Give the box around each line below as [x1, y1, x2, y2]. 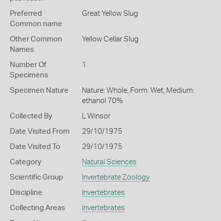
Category [10, 158, 41, 166]
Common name [10, 20, 62, 28]
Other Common [10, 36, 62, 43]
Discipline [10, 189, 42, 196]
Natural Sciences [81, 158, 137, 166]
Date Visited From [10, 128, 70, 135]
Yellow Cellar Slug [81, 36, 139, 43]
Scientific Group [10, 174, 63, 181]
